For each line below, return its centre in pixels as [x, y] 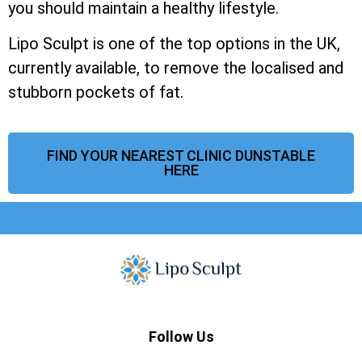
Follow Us [181, 337]
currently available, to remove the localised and [176, 68]
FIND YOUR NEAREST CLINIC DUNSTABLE [181, 155]
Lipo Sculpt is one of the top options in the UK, [174, 44]
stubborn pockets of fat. [96, 93]
